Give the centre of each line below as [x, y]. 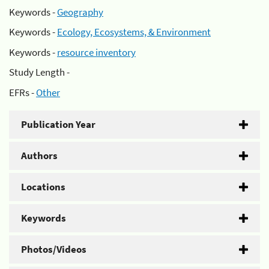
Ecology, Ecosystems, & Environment [134, 32]
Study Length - [39, 72]
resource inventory [96, 52]
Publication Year [58, 124]
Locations [43, 186]
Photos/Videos [54, 249]
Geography [80, 12]
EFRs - [23, 92]
